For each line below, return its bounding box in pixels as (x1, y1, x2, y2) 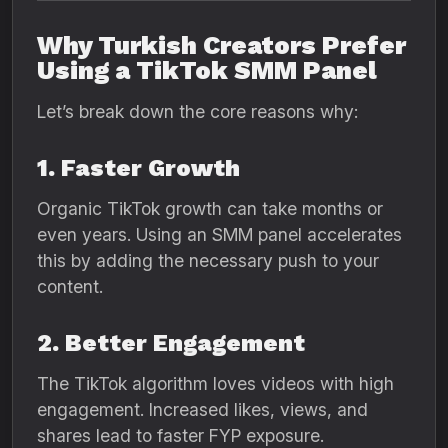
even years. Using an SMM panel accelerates (37, 224, 402, 245)
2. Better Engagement (37, 329, 305, 357)
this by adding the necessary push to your (37, 250, 379, 271)
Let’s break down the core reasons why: (37, 101, 358, 122)
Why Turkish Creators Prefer (37, 31, 406, 60)
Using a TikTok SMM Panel (37, 56, 377, 85)
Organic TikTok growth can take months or (37, 198, 383, 219)
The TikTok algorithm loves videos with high (37, 373, 394, 394)
